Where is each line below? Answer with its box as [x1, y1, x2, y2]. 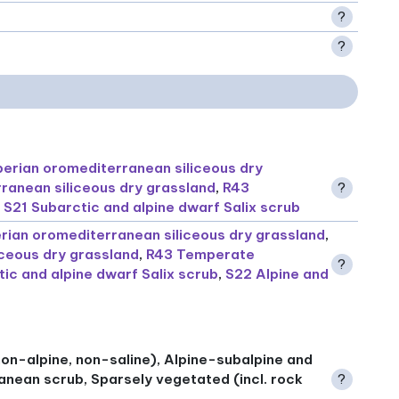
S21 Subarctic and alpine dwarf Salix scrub [4, 199, 301, 216]
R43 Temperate [146, 246, 256, 264]
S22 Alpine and [225, 265, 330, 283]
